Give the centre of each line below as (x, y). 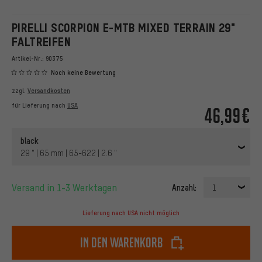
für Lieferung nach (39, 106)
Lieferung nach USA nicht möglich (131, 213)
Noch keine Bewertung (83, 73)
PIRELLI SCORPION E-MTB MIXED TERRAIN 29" (123, 28)
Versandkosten (49, 91)
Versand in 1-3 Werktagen (67, 188)
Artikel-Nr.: (29, 58)
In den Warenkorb (122, 243)
